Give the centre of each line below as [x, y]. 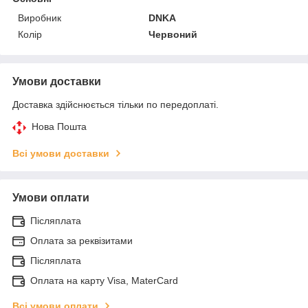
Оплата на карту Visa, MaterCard [104, 280]
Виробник [40, 18]
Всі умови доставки [61, 153]
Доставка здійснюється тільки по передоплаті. [115, 104]
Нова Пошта [59, 126]
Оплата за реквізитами [81, 240]
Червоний [173, 34]
